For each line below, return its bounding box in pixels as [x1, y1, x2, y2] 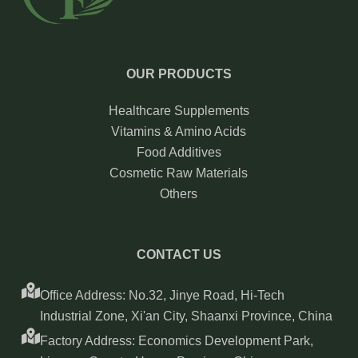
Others [160, 186, 198, 201]
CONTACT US [136, 247, 221, 261]
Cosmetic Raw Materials [109, 165, 249, 180]
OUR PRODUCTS [125, 66, 232, 81]
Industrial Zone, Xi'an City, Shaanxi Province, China [40, 308, 333, 323]
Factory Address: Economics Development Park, [40, 334, 314, 348]
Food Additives [136, 145, 221, 159]
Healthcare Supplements [108, 103, 249, 117]
